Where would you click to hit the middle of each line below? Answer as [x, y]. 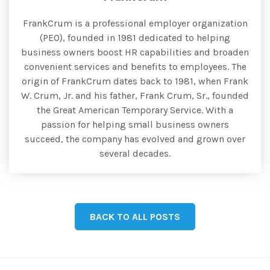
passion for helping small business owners [135, 124]
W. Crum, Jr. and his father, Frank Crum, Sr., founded [135, 95]
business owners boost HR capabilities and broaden [135, 52]
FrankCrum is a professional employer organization [135, 23]
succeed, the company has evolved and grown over [135, 139]
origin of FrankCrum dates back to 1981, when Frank [135, 81]
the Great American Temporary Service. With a [135, 110]
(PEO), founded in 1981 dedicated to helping [135, 37]
